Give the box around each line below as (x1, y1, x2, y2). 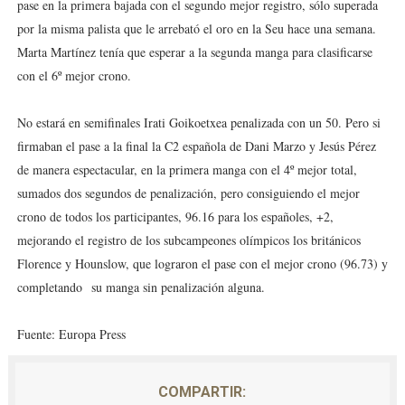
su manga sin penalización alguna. (90, 278, 265, 296)
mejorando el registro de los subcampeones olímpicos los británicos (16, 231, 361, 249)
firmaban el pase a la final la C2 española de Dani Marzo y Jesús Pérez (16, 137, 376, 155)
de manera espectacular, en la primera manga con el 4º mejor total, (16, 161, 357, 178)
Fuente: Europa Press (16, 325, 126, 343)
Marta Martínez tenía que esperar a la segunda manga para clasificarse (16, 43, 372, 61)
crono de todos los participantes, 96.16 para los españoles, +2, (16, 208, 334, 225)
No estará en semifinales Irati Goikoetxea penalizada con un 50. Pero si (16, 114, 381, 131)
